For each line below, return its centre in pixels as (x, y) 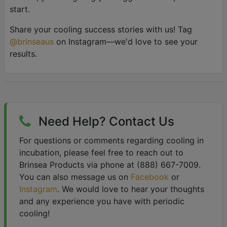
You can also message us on (75, 177)
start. (20, 9)
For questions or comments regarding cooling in (111, 141)
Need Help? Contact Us (106, 122)
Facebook (150, 177)
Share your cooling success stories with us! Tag (101, 30)
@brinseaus (32, 42)
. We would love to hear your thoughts (131, 189)
